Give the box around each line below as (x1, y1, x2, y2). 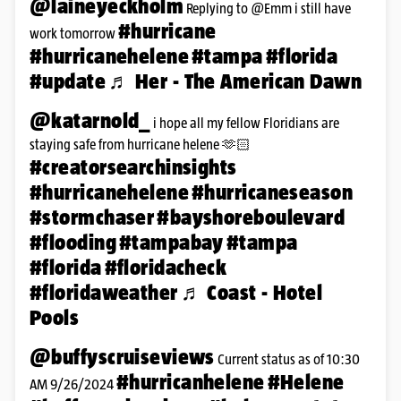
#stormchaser (30, 204, 155, 229)
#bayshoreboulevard (157, 204, 346, 229)
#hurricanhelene (116, 369, 265, 394)
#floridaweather (30, 279, 178, 304)
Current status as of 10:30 (214, 351, 360, 367)
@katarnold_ (30, 107, 150, 132)
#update (30, 68, 107, 93)
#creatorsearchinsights (30, 154, 237, 179)
